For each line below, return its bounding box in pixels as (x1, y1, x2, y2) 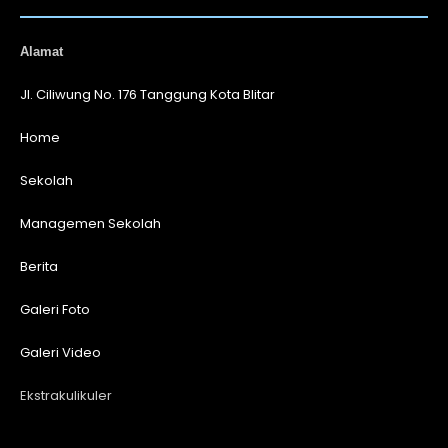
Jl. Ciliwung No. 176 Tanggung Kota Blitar (20, 85, 275, 105)
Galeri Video (20, 343, 101, 363)
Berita (20, 257, 58, 277)
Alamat (20, 44, 63, 60)
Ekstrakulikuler (20, 386, 112, 406)
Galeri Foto (20, 300, 90, 320)
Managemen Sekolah (20, 214, 161, 234)
